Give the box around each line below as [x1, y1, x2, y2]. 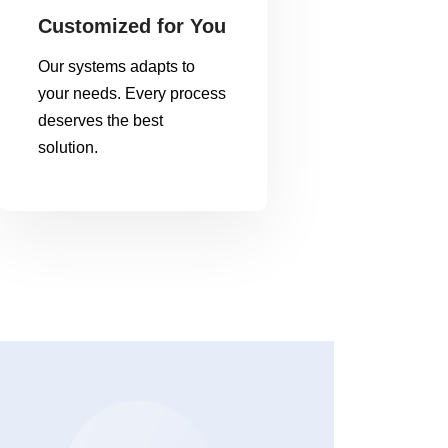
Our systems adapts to [38, 58, 196, 75]
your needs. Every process [38, 85, 227, 102]
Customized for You [38, 15, 227, 37]
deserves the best [38, 112, 164, 129]
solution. [38, 139, 99, 156]
